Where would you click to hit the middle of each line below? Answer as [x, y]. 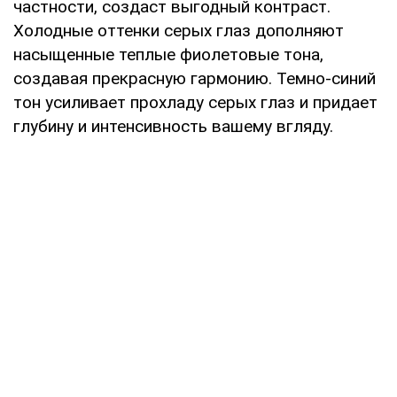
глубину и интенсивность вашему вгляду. [173, 126]
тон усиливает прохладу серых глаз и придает [195, 102]
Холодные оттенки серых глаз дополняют [179, 30]
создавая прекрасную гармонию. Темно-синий [195, 78]
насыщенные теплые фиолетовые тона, [168, 54]
